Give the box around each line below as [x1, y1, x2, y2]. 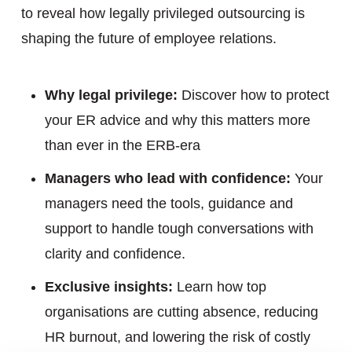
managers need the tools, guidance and [44, 196, 293, 211]
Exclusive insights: [44, 279, 173, 295]
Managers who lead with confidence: [44, 170, 295, 186]
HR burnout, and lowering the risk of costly [44, 329, 310, 345]
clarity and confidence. [44, 246, 185, 262]
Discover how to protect [177, 87, 329, 103]
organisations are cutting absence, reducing [44, 304, 318, 320]
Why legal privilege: [44, 87, 178, 103]
